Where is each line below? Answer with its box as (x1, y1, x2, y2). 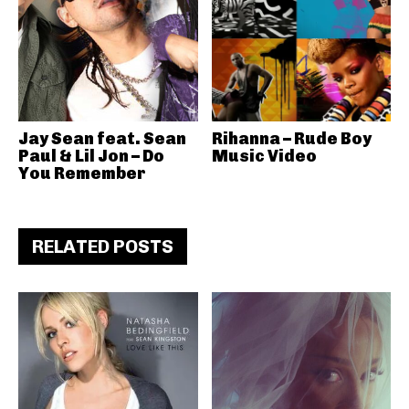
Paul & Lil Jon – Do (18, 146, 164, 166)
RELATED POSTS (32, 236, 173, 257)
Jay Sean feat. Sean (18, 129, 186, 149)
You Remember (18, 163, 146, 184)
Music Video (211, 146, 317, 166)
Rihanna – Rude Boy (211, 129, 372, 149)
